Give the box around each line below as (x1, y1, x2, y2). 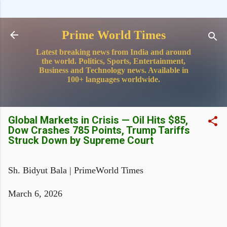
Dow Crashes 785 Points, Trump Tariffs (8, 124, 190, 136)
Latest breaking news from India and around (36, 48, 191, 56)
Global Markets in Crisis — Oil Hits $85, (8, 114, 188, 126)
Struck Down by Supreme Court (8, 134, 154, 146)
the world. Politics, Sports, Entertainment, (42, 57, 185, 65)
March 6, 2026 (8, 188, 62, 199)
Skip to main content (82, 8, 153, 17)
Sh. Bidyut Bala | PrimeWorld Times (8, 165, 143, 175)
